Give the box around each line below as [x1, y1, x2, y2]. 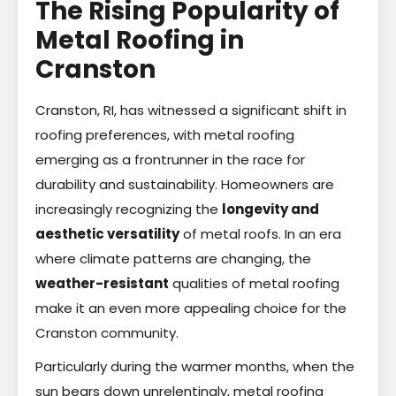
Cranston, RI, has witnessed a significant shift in [35, 100, 346, 119]
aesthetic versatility [35, 224, 179, 243]
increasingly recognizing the [35, 199, 222, 218]
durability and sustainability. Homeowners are [35, 174, 334, 194]
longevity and [222, 199, 319, 218]
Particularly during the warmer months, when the [35, 356, 354, 376]
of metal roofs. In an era [179, 224, 341, 243]
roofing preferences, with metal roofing [35, 125, 294, 144]
